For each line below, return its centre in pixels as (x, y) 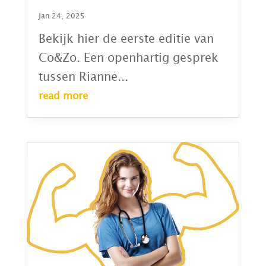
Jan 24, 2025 (61, 16)
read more (63, 96)
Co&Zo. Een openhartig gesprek (128, 58)
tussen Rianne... (83, 77)
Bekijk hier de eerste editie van (126, 39)
